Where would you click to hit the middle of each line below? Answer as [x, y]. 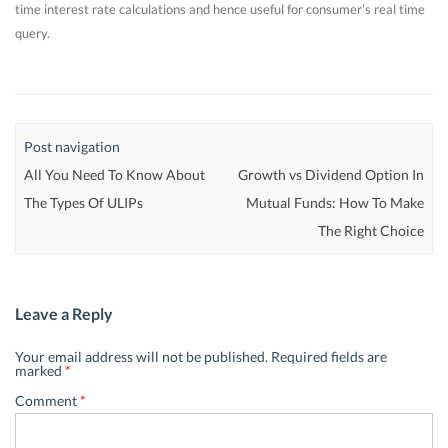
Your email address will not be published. [141, 356]
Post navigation [72, 146]
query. [32, 33]
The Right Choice [370, 230]
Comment [47, 400]
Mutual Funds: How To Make [334, 202]
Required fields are [329, 356]
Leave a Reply [64, 313]
